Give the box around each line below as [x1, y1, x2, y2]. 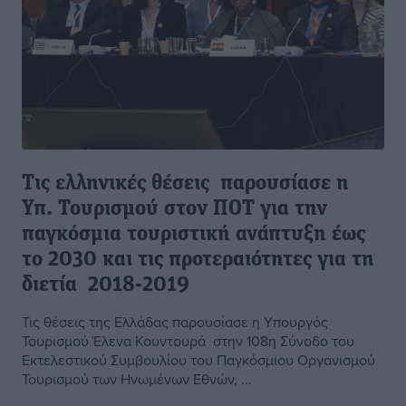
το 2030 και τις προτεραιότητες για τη [22, 249, 374, 272]
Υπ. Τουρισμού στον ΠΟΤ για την [22, 198, 333, 221]
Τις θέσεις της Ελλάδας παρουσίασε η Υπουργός [22, 312, 328, 333]
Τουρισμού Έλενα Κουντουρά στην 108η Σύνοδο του [22, 331, 354, 352]
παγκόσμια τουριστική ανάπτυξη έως [22, 224, 365, 246]
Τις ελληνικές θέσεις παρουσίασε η [22, 173, 349, 196]
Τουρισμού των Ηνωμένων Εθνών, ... [22, 369, 252, 390]
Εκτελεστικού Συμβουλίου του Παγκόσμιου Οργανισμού [22, 350, 375, 371]
